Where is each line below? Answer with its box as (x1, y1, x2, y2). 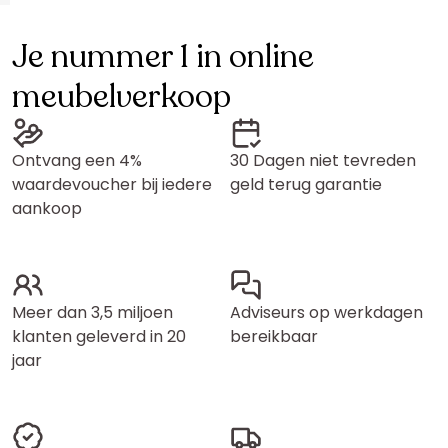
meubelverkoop (12, 75, 231, 120)
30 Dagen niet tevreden (230, 149, 416, 173)
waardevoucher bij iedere (12, 173, 212, 197)
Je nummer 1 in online (12, 35, 314, 80)
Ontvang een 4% (12, 149, 142, 173)
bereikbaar (230, 325, 318, 349)
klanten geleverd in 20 (12, 325, 186, 349)
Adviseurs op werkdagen (230, 301, 423, 325)
